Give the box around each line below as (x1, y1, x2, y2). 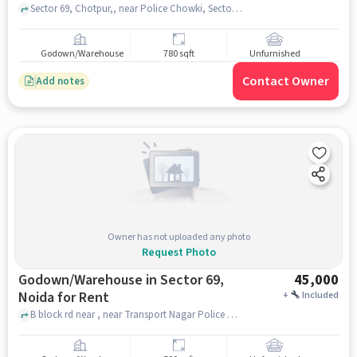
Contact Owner (242, 73, 330, 90)
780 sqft (163, 47, 194, 61)
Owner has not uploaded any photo (107, 229, 250, 244)
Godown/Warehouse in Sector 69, (18, 270, 224, 290)
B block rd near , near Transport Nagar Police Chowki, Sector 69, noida (226, 307, 237, 322)
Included (302, 288, 339, 302)
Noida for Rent (18, 288, 109, 308)
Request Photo (141, 244, 216, 261)
